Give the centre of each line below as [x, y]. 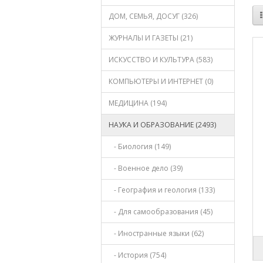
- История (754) [137, 255]
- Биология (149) [140, 146]
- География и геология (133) [162, 190]
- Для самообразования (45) [161, 212]
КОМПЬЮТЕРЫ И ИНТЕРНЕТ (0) [161, 81]
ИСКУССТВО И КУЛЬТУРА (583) [161, 60]
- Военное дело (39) [146, 168]
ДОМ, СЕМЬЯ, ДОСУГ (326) [153, 16]
